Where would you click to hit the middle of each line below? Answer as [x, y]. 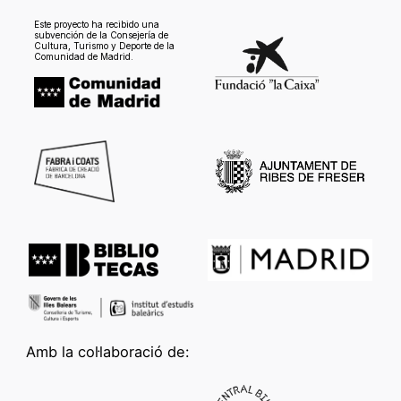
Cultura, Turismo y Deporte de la [104, 45]
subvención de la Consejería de [101, 34]
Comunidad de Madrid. [83, 56]
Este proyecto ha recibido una [96, 24]
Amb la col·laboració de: [108, 351]
